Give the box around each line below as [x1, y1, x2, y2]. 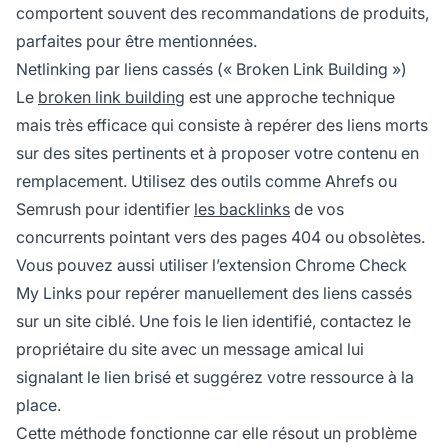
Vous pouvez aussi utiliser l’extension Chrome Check [16, 255, 407, 276]
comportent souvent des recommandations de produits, [16, 3, 429, 24]
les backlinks [194, 199, 290, 220]
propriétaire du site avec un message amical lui [16, 339, 364, 360]
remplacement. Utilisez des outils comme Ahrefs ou [16, 171, 397, 192]
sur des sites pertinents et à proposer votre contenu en [16, 143, 419, 164]
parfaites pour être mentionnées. [16, 31, 257, 52]
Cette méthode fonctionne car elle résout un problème [16, 423, 417, 444]
